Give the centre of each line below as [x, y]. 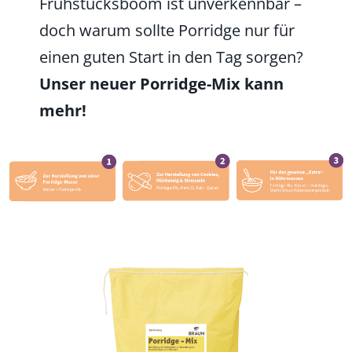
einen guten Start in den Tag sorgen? [171, 57]
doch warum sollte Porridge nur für [167, 30]
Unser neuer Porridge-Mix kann [161, 83]
